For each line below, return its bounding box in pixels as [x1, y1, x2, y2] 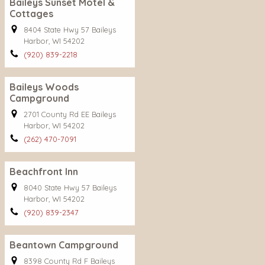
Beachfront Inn [9, 166, 78, 177]
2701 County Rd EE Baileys [24, 109, 116, 119]
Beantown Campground [9, 239, 118, 251]
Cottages [9, 8, 53, 20]
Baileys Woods [9, 81, 79, 93]
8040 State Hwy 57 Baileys [24, 183, 117, 192]
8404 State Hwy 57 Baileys [24, 25, 116, 34]
